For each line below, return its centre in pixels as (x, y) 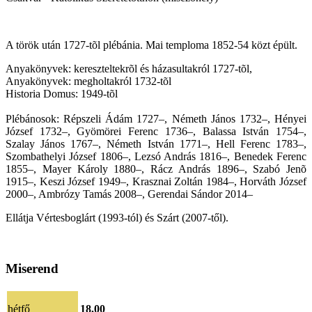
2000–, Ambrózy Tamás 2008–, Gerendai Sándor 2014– (129, 194)
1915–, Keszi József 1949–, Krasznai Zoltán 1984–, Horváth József (156, 182)
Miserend (32, 268)
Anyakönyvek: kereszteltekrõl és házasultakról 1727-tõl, (129, 69)
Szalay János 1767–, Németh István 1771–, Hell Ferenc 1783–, (156, 144)
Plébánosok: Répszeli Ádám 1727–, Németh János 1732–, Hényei (156, 119)
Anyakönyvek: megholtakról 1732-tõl (88, 81)
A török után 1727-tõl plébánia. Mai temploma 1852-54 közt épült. (151, 45)
